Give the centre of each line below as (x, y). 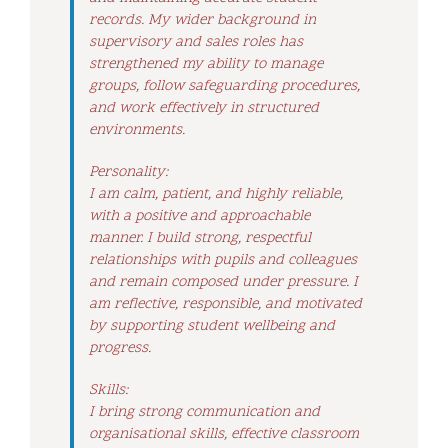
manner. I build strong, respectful (200, 238)
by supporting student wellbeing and (212, 326)
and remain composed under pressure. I (223, 282)
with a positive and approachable (199, 216)
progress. (120, 348)
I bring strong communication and (204, 412)
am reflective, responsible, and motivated (225, 304)
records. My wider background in (202, 20)
